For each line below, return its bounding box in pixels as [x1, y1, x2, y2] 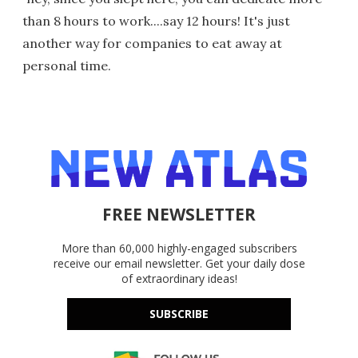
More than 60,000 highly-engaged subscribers [61, 241, 297, 257]
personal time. [22, 58, 111, 74]
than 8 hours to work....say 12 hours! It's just [22, 13, 290, 30]
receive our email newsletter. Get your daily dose [53, 256, 305, 272]
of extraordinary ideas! [121, 271, 237, 287]
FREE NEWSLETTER [102, 203, 256, 226]
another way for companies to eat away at [22, 35, 282, 52]
